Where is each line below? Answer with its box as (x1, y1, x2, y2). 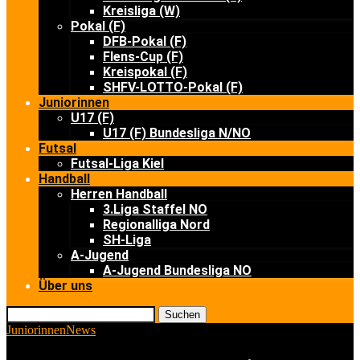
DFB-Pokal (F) (103, 34, 186, 49)
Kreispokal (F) (103, 64, 187, 80)
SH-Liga (103, 232, 151, 247)
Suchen (165, 309, 200, 321)
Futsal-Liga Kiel (71, 156, 164, 171)
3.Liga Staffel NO (103, 202, 207, 217)
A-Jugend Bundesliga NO (103, 263, 252, 278)
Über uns (39, 278, 92, 293)
